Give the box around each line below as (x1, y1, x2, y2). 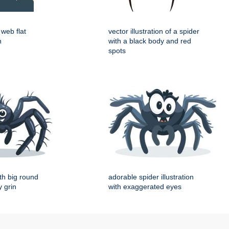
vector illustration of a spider (108, 27, 199, 36)
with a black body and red (108, 37, 191, 45)
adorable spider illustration (108, 173, 194, 181)
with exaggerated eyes (108, 182, 181, 191)
